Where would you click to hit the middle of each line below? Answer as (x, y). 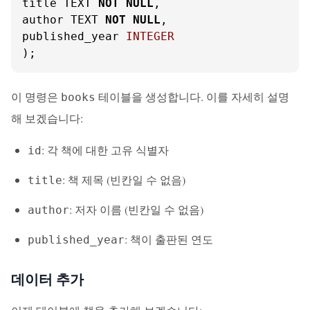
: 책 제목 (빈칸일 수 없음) (124, 180)
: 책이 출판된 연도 (169, 239)
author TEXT (64, 20)
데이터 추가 (47, 279)
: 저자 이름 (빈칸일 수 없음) (136, 209)
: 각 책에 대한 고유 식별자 (105, 150)
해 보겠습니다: (47, 118)
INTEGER (150, 36)
